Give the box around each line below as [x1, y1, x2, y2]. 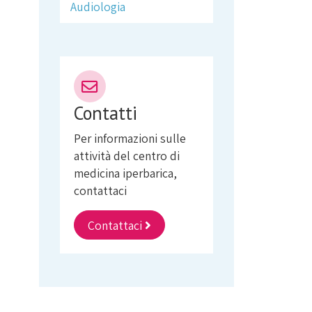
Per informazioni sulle [73, 130, 186, 146]
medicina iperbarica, [73, 165, 177, 181]
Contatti [73, 101, 137, 125]
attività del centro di [73, 148, 180, 164]
